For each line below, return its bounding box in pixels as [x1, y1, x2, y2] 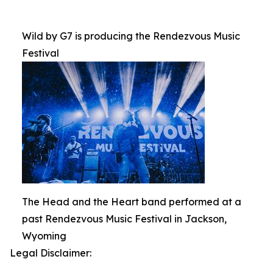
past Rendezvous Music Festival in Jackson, [22, 213, 227, 225]
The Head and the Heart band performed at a [22, 196, 241, 208]
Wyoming [22, 230, 66, 242]
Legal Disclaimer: [10, 247, 91, 259]
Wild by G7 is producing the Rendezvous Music [22, 30, 240, 42]
